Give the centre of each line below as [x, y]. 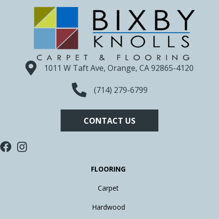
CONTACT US [109, 120]
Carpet [108, 188]
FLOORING [108, 169]
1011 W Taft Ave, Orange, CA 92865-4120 [119, 68]
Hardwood [108, 207]
